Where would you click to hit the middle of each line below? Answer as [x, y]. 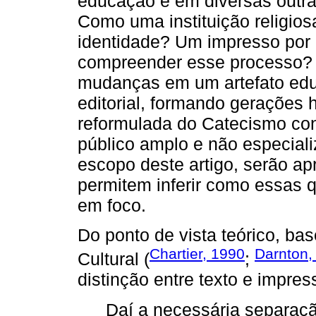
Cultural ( [114, 259]
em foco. [112, 205]
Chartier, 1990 [197, 254]
